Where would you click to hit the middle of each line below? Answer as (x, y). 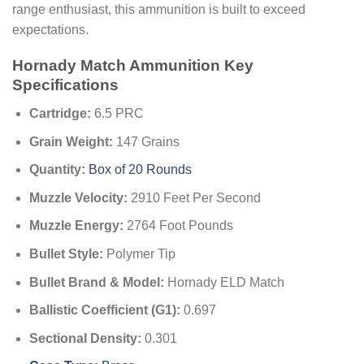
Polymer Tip (139, 253)
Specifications (65, 85)
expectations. (50, 29)
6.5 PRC (117, 113)
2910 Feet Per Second (194, 197)
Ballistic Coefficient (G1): (104, 310)
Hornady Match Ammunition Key (133, 66)
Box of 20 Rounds (140, 170)
